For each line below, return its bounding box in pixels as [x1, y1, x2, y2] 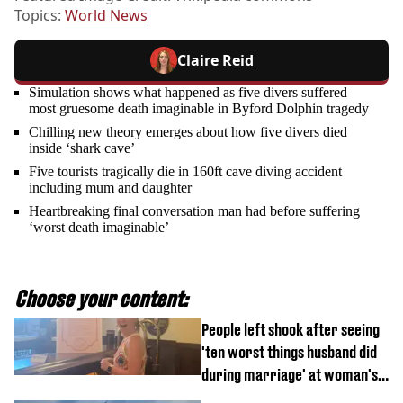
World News [65, 5, 148, 26]
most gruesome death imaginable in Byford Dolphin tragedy [29, 101, 369, 117]
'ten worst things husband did [201, 343, 377, 363]
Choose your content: [14, 286, 188, 312]
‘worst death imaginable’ [29, 219, 169, 236]
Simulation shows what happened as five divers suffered [29, 85, 347, 101]
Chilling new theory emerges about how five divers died [29, 124, 347, 140]
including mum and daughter [29, 180, 192, 196]
